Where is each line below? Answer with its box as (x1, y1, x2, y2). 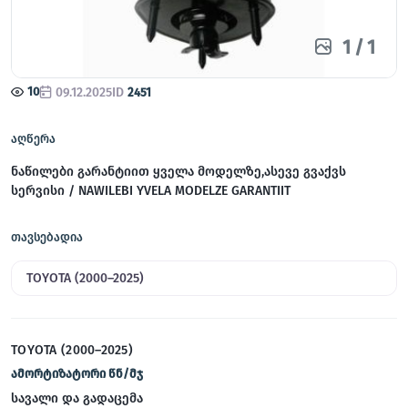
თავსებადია (11, 229, 83, 244)
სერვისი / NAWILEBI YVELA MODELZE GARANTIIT (11, 182, 291, 199)
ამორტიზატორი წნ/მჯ (11, 366, 143, 381)
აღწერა (11, 131, 56, 146)
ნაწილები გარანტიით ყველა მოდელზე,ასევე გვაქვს (11, 163, 346, 179)
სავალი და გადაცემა (11, 390, 143, 406)
